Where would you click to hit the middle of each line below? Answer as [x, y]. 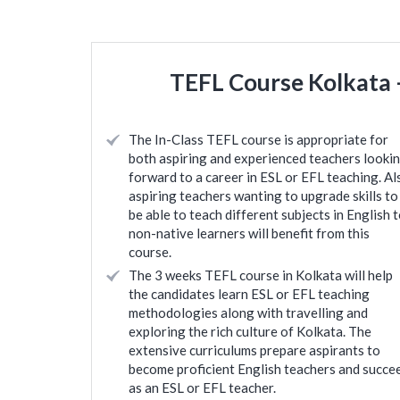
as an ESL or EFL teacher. [202, 387]
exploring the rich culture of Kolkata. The [250, 331]
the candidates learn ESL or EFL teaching [249, 294]
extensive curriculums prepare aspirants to [254, 350]
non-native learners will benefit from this [249, 233]
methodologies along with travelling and [248, 312]
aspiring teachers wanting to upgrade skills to [263, 196]
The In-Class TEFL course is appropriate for [258, 139]
